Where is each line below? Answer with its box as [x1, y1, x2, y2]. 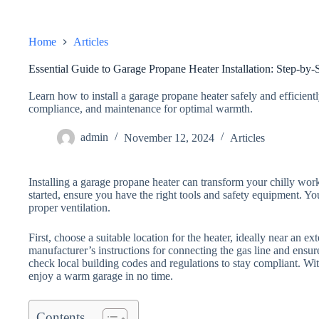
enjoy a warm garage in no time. [28, 270, 173, 283]
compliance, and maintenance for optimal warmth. [28, 103, 253, 115]
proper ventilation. [28, 202, 110, 214]
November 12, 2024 [124, 131, 214, 144]
